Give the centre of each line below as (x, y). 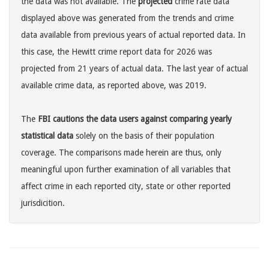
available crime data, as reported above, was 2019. (114, 86)
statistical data (47, 136)
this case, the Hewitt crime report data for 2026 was (116, 52)
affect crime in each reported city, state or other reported (126, 186)
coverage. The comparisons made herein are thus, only (121, 153)
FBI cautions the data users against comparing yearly (135, 119)
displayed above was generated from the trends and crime (127, 18)
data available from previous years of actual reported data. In (133, 35)
